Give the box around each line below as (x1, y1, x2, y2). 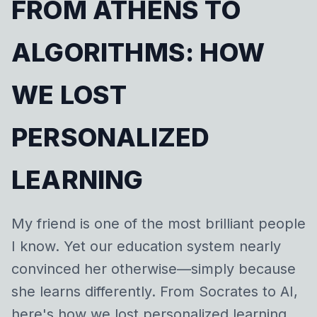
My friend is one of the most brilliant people (11, 215, 306, 232)
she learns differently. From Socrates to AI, (11, 283, 298, 300)
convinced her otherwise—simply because (11, 260, 296, 277)
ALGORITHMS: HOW (11, 37, 265, 68)
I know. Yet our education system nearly (11, 238, 281, 255)
